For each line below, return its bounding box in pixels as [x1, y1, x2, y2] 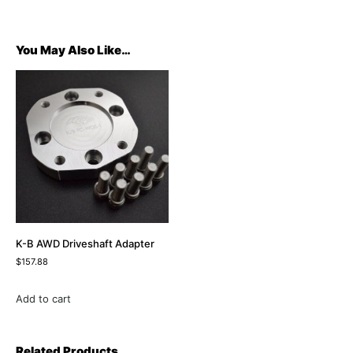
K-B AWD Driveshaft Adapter [16, 237, 154, 251]
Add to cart [16, 292, 71, 306]
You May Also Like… [16, 42, 131, 58]
